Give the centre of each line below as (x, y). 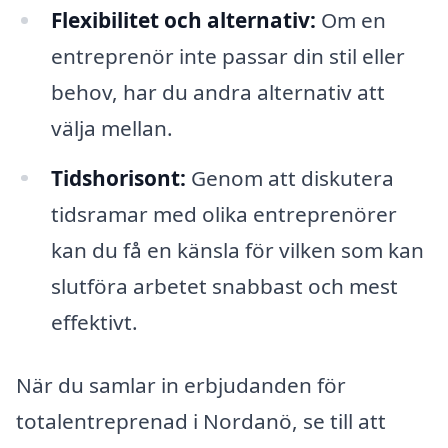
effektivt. (94, 321)
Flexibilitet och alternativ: (183, 19)
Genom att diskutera (289, 177)
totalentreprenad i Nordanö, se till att (201, 421)
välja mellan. (111, 127)
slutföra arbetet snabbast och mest (224, 285)
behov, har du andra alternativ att (217, 91)
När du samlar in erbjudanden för (181, 385)
